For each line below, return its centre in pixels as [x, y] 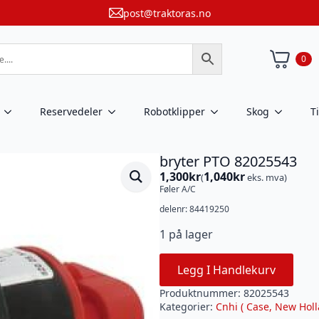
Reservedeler [71, 111]
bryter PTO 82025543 [228, 161]
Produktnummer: [202, 293]
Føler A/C [178, 189]
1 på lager [186, 234]
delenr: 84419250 [194, 209]
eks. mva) [266, 177]
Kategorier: [188, 307]
